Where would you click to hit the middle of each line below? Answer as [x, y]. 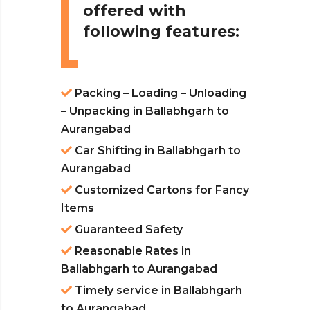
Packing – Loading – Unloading [159, 93]
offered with [135, 11]
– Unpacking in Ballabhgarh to [145, 111]
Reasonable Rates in [131, 251]
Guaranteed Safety [127, 230]
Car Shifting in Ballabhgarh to [156, 151]
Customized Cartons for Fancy [161, 190]
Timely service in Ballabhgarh [157, 291]
